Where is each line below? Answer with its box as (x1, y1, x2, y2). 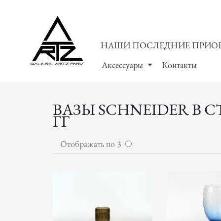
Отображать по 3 (60, 139, 126, 149)
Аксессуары (101, 60, 143, 71)
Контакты (161, 60, 197, 71)
